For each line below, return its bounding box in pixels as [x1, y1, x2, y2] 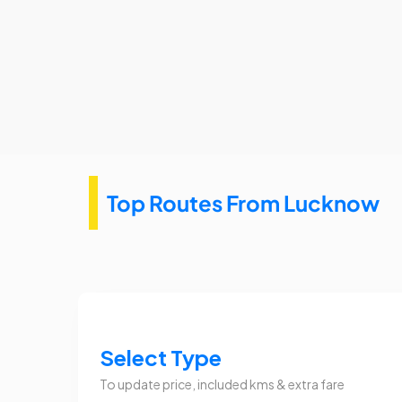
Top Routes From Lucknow [107, 188, 380, 216]
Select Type [100, 344, 222, 371]
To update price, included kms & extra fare [100, 376, 345, 393]
